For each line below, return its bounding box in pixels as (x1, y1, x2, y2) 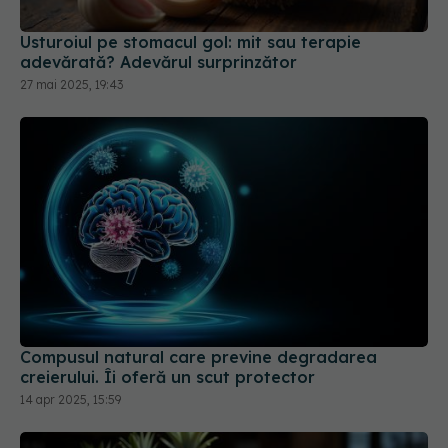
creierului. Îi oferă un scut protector (20, 366, 315, 387)
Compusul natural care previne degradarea (20, 346, 377, 367)
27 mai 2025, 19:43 (20, 77, 123, 93)
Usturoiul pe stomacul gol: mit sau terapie (20, 32, 361, 53)
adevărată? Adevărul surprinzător (20, 52, 297, 73)
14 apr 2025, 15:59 (20, 391, 121, 407)
